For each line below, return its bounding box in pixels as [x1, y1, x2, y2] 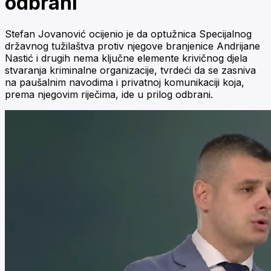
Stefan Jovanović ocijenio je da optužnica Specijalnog [5, 27, 252, 40]
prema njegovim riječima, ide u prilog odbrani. [5, 88, 213, 100]
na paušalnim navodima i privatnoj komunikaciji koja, [5, 76, 244, 88]
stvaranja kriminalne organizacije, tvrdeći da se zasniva [5, 64, 256, 76]
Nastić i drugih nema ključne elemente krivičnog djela [5, 51, 247, 64]
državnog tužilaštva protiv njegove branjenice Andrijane [5, 39, 260, 52]
